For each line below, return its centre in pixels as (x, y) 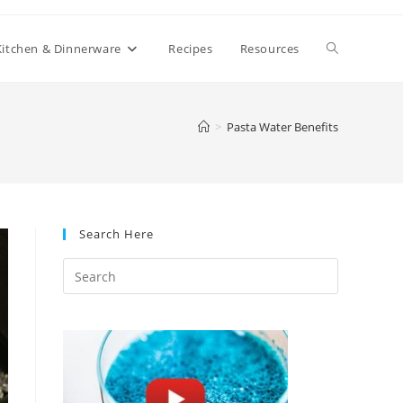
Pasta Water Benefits (282, 127)
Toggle (346, 48)
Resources (269, 49)
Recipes (191, 49)
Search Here (116, 234)
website (350, 115)
